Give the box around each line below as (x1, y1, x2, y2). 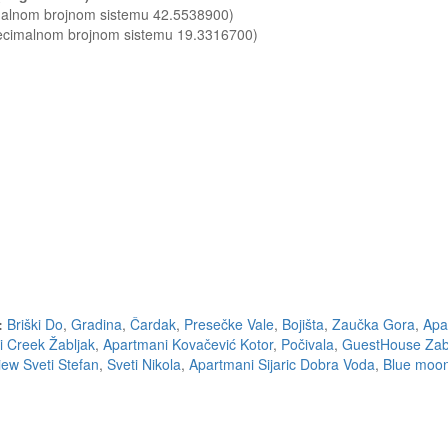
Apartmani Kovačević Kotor (103, 334, 273, 354)
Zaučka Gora (332, 314, 415, 334)
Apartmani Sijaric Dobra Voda (189, 354, 375, 374)
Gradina (71, 314, 122, 334)
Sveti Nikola (107, 354, 181, 374)
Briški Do (7, 314, 63, 334)
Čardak (130, 314, 176, 334)
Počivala (281, 334, 334, 354)
